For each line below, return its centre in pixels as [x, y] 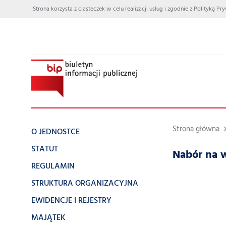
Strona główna [196, 129]
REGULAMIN [53, 166]
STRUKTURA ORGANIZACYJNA [85, 184]
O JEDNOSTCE [55, 132]
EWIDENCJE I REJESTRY [71, 201]
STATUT [45, 149]
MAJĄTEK [48, 218]
